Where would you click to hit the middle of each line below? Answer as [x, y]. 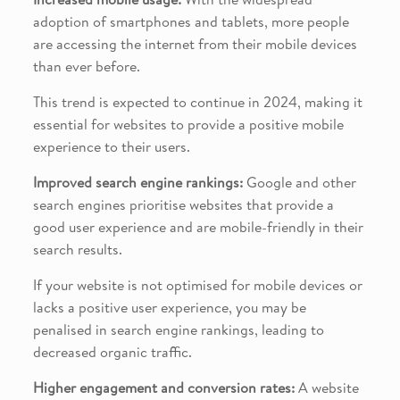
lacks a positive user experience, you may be [169, 308]
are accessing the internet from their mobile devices [195, 44]
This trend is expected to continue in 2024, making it [197, 102]
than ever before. [86, 67]
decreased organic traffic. [112, 352]
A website [326, 388]
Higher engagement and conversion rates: [163, 388]
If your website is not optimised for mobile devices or [197, 285]
